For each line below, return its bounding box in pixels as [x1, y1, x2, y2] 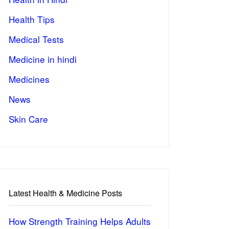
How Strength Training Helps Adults [9, 215, 151, 227]
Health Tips [9, 13, 55, 26]
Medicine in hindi [9, 53, 77, 65]
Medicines [9, 73, 50, 85]
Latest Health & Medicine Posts [9, 187, 122, 199]
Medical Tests [9, 33, 64, 45]
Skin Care [9, 112, 48, 125]
